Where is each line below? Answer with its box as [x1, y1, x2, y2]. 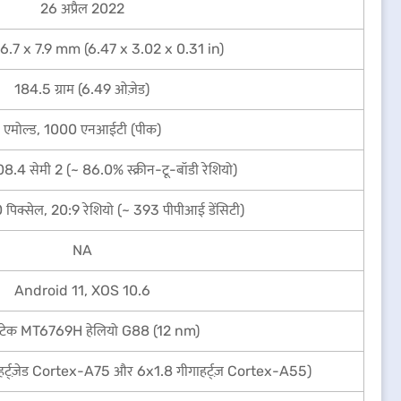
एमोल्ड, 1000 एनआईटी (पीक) [3, 121, 161, 138]
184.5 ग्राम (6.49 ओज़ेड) [14, 81, 149, 98]
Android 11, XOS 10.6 [13, 282, 150, 299]
